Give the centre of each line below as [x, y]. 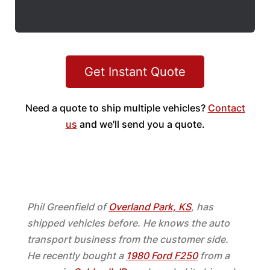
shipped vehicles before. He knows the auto [128, 223]
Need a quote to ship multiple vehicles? [116, 108]
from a [213, 256]
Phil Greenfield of [67, 207]
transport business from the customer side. [127, 239]
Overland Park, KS [149, 207]
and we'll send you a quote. [141, 124]
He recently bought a [76, 256]
